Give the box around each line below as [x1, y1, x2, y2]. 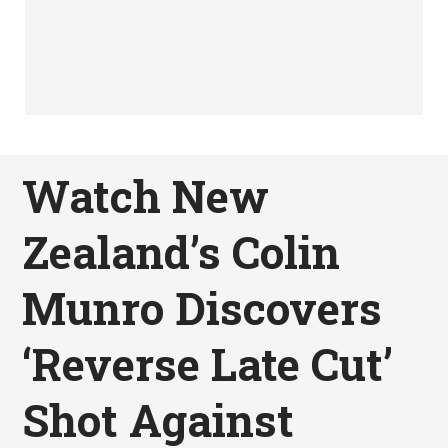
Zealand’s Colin [22, 223, 341, 281]
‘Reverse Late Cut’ [22, 335, 394, 393]
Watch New [22, 167, 270, 225]
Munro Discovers [22, 279, 383, 337]
